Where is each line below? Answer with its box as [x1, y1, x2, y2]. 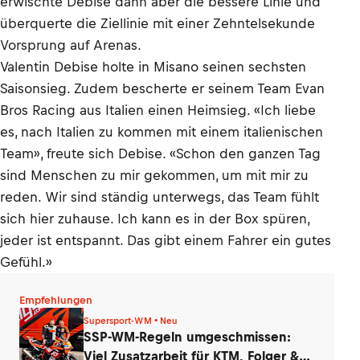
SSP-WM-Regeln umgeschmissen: [84, 329, 292, 344]
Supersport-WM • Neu [84, 315, 178, 325]
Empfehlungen [19, 294, 92, 306]
